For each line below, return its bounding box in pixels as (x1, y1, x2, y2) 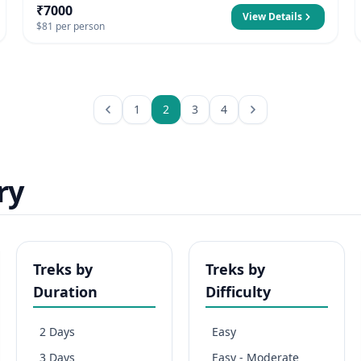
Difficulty (205, 282, 271, 301)
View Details (243, 10, 302, 23)
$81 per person (36, 19, 105, 33)
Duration (33, 282, 98, 301)
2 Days (39, 324, 75, 339)
